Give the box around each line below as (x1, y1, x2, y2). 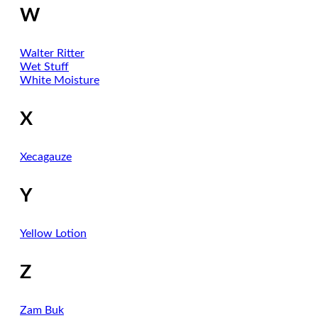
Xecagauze (20, 151, 72, 163)
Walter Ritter (20, 48, 84, 59)
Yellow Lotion (20, 228, 87, 239)
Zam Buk (20, 305, 64, 316)
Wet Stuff (20, 61, 69, 72)
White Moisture (20, 75, 99, 86)
